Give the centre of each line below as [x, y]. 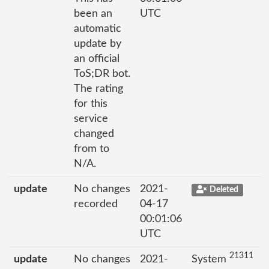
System [210, 259]
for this [91, 104]
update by [98, 44]
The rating [98, 89]
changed [94, 134]
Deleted [224, 190]
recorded [96, 204]
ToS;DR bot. [102, 74]
